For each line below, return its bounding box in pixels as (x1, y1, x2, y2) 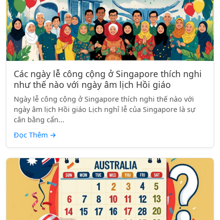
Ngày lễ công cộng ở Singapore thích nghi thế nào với (14, 94, 194, 104)
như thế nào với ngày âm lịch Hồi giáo (14, 79, 171, 90)
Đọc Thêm (14, 130, 50, 139)
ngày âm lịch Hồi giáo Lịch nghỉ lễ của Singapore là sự (14, 105, 195, 114)
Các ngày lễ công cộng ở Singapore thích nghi (14, 68, 202, 80)
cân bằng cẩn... (14, 115, 64, 124)
